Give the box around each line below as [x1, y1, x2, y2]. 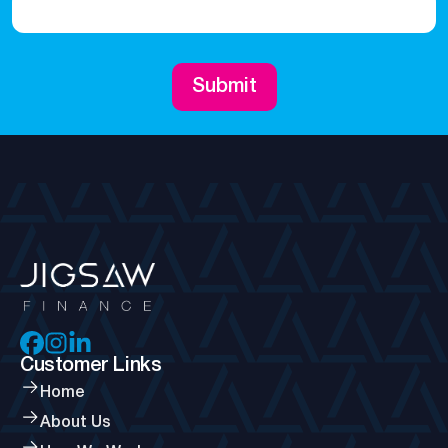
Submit [191, 78, 257, 96]
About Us [40, 416, 111, 430]
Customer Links [20, 357, 162, 375]
